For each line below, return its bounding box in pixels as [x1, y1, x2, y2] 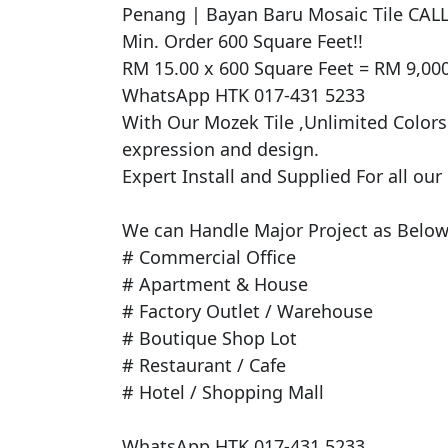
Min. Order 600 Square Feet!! [122, 28, 363, 53]
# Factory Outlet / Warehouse [122, 298, 373, 323]
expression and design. [122, 136, 319, 161]
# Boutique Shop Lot [122, 325, 297, 350]
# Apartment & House [122, 271, 308, 296]
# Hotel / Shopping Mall [122, 379, 324, 404]
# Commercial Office [122, 244, 296, 269]
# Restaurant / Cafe [122, 352, 286, 377]
